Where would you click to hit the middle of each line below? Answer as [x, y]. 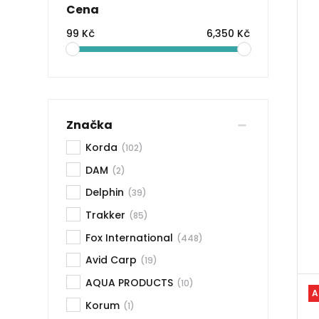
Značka [90, 125]
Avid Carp [111, 260]
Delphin [105, 193]
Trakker [106, 215]
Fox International [130, 237]
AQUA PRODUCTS [130, 283]
